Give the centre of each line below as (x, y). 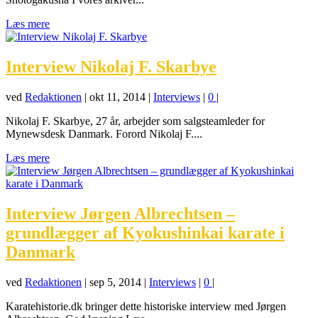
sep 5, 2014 (115, 282)
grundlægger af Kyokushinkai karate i (145, 232)
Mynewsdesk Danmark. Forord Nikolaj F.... (104, 133)
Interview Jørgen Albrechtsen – (120, 213)
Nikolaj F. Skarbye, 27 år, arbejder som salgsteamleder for (135, 121)
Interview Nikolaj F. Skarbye (111, 66)
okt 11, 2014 (117, 97)
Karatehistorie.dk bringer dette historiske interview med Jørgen (146, 306)
